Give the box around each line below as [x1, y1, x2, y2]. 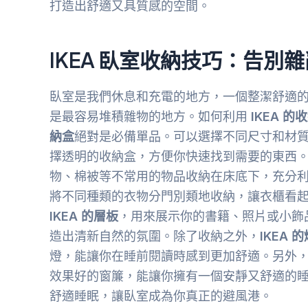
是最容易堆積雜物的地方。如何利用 [49, 109, 251, 124]
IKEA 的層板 [49, 209, 118, 224]
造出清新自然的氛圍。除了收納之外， [49, 229, 260, 244]
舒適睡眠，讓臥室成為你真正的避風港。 [49, 289, 272, 304]
